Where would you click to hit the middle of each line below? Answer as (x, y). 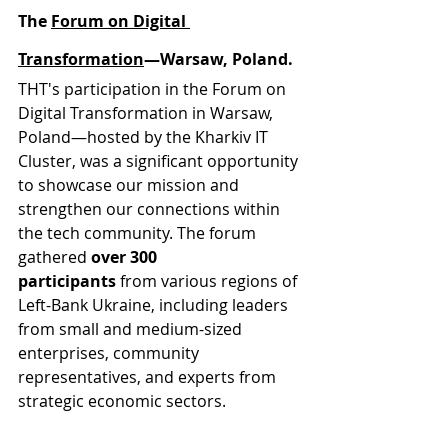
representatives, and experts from (149, 376)
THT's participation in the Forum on (154, 88)
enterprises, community (110, 352)
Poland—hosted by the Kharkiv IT (145, 136)
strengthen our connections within (151, 208)
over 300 (126, 256)
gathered (54, 256)
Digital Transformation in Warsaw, (147, 112)
